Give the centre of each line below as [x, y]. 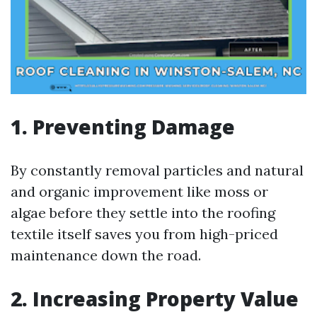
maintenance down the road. [106, 255]
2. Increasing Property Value [155, 299]
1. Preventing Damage [123, 127]
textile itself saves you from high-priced [144, 234]
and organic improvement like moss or [139, 191]
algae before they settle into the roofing [143, 213]
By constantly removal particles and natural [157, 170]
